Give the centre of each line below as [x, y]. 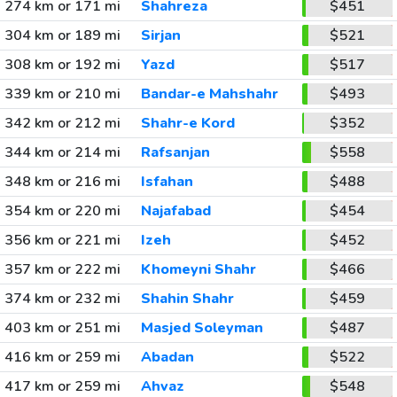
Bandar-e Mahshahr [209, 93]
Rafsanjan [175, 152]
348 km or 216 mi [62, 181]
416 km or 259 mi [62, 357]
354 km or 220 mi [62, 210]
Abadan [167, 357]
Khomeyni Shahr [198, 269]
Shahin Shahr [187, 298]
